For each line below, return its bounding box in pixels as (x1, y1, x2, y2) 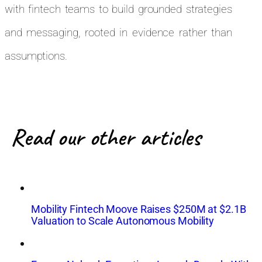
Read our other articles (11, 122, 201, 153)
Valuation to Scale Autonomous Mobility (31, 215, 215, 227)
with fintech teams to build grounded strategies (5, 2, 232, 16)
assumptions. (5, 49, 67, 63)
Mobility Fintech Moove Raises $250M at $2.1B (31, 203, 246, 216)
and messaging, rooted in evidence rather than (5, 26, 232, 40)
